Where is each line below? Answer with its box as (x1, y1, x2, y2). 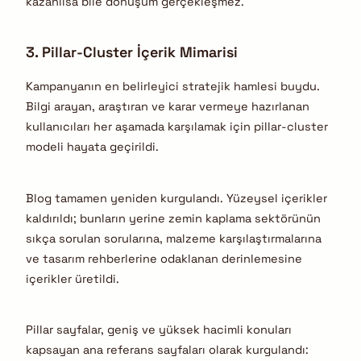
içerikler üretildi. (26, 271, 119, 286)
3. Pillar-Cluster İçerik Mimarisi (26, 43, 238, 62)
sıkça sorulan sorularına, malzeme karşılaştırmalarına (26, 230, 322, 246)
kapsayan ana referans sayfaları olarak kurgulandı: (26, 342, 309, 358)
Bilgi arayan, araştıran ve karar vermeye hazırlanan (26, 99, 309, 114)
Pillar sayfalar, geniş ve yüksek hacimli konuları (26, 322, 292, 338)
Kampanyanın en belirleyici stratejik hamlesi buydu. (26, 79, 320, 94)
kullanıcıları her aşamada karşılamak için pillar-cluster (26, 119, 328, 135)
